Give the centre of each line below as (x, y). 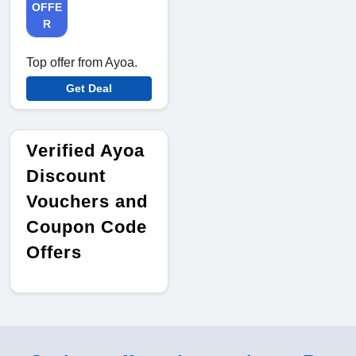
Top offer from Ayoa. (82, 63)
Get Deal (89, 89)
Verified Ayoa (85, 151)
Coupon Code (87, 227)
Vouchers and (87, 202)
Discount (66, 176)
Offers (54, 253)
